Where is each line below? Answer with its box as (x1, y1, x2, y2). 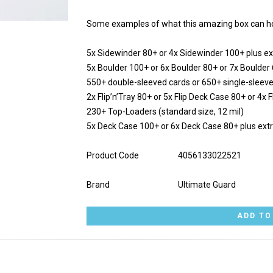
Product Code (86, 151, 139, 160)
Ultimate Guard (177, 180, 236, 190)
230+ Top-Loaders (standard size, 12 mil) (86, 107, 244, 116)
